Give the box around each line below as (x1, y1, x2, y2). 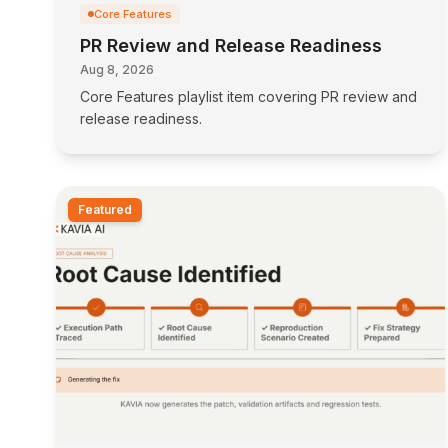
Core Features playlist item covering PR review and (80, 88, 417, 105)
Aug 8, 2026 (80, 62, 154, 77)
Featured (78, 202, 132, 217)
